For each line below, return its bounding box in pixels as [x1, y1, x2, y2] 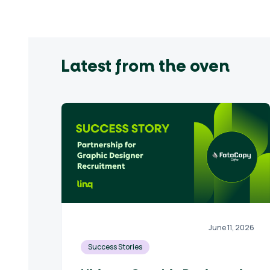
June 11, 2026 [209, 222, 255, 233]
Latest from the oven [60, 55, 230, 77]
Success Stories [87, 242, 142, 252]
